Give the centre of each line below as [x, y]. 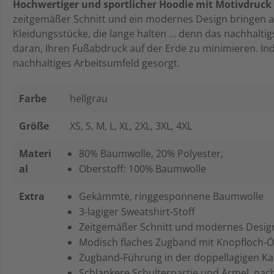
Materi [35, 153]
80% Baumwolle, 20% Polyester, [152, 153]
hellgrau [89, 98]
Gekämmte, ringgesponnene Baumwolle [174, 196]
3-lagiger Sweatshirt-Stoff [139, 211]
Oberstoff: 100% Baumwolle [143, 168]
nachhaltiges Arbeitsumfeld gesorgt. [98, 63]
